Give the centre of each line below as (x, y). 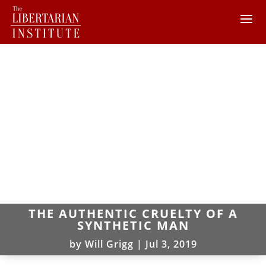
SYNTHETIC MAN (133, 225)
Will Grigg (109, 244)
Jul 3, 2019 (171, 244)
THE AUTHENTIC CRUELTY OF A (133, 213)
